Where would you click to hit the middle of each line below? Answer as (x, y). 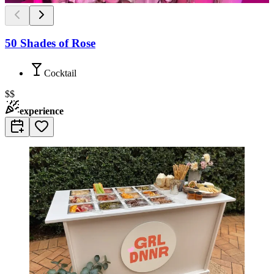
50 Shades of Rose (50, 43)
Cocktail (60, 73)
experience (42, 111)
